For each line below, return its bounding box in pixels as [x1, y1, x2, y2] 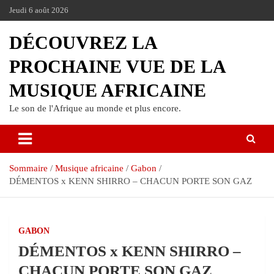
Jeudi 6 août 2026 [9, 6, 68, 15]
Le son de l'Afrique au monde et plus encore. [9, 103, 181, 113]
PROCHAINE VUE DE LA [9, 56, 225, 76]
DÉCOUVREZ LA [9, 32, 157, 53]
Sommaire [9, 163, 48, 173]
